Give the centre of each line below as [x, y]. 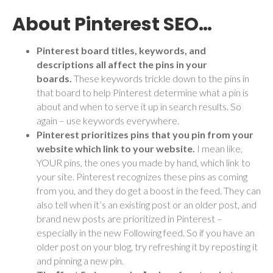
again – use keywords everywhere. [108, 120]
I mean [211, 148]
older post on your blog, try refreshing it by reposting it [147, 246]
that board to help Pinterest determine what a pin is [143, 92]
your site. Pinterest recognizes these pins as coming [142, 176]
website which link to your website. [117, 148]
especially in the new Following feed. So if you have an [146, 232]
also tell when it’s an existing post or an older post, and [147, 204]
